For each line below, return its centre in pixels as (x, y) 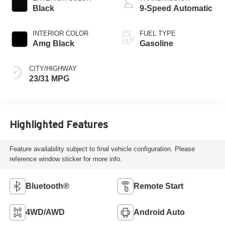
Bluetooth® (47, 186)
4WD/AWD (45, 212)
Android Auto (159, 212)
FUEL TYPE (158, 33)
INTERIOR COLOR (60, 33)
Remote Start (158, 186)
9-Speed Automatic (176, 8)
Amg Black (53, 43)
